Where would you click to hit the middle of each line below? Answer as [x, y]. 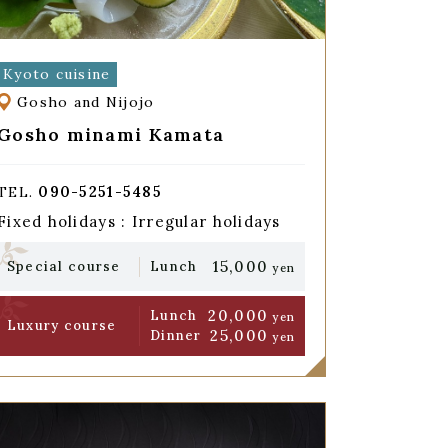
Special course [63, 266]
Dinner [175, 336]
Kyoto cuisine [56, 73]
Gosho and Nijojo [85, 102]
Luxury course [61, 326]
